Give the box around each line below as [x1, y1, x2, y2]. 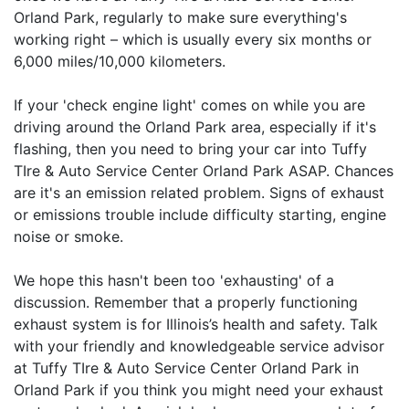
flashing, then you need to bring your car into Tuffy [14, 139, 367, 158]
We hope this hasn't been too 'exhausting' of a [14, 270, 334, 289]
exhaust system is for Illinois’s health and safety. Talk [14, 314, 378, 333]
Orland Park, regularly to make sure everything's [14, 7, 347, 26]
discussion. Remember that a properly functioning [14, 292, 358, 311]
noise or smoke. [14, 226, 123, 246]
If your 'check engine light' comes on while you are [14, 95, 365, 114]
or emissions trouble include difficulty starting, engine [14, 204, 386, 224]
